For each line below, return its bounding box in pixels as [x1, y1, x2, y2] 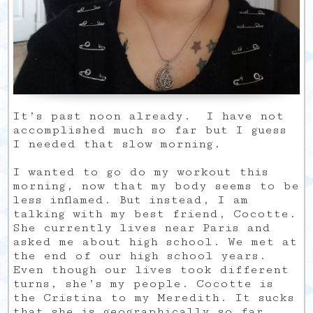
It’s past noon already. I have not [13, 108, 284, 123]
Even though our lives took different [13, 262, 289, 277]
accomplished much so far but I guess [13, 122, 287, 137]
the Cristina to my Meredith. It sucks [13, 290, 295, 305]
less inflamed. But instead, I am [13, 192, 249, 207]
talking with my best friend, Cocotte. [13, 206, 297, 221]
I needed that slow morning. [13, 136, 221, 151]
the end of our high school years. [13, 248, 267, 263]
